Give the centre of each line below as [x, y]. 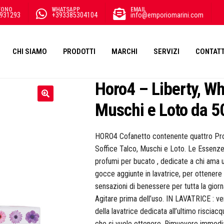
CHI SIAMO [30, 51]
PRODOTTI [79, 51]
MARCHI [124, 51]
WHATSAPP [66, 9]
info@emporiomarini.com [167, 15]
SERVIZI [166, 51]
